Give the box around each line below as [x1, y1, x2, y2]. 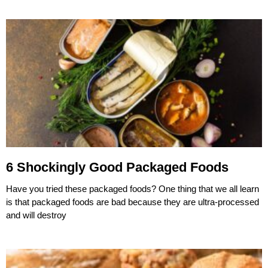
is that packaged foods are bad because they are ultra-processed [6, 196, 259, 207]
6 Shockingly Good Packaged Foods [6, 159, 229, 175]
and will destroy [6, 209, 66, 220]
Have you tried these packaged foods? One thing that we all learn [6, 183, 259, 194]
